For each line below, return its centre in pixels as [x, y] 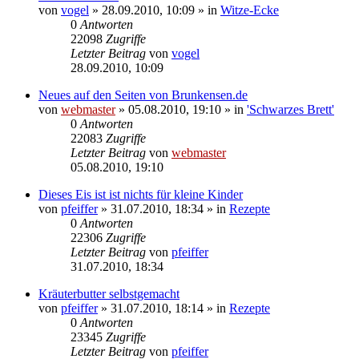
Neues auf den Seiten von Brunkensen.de [143, 95]
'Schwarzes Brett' [290, 109]
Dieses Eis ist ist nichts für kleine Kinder [141, 194]
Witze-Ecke [250, 10]
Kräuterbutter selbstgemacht [109, 293]
